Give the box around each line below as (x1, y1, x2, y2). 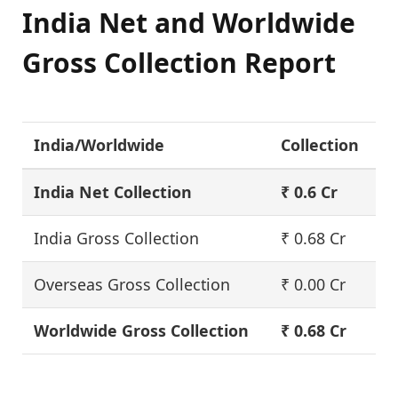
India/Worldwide (34, 133, 165, 155)
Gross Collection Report (22, 44, 336, 81)
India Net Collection (34, 180, 193, 203)
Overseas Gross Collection (34, 273, 231, 295)
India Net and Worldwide (22, 4, 355, 41)
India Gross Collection (34, 227, 200, 249)
